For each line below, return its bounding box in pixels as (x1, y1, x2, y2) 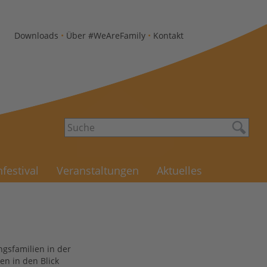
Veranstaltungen (57, 163, 139, 178)
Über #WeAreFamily (66, 30, 145, 41)
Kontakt (153, 30, 184, 41)
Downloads (14, 30, 58, 41)
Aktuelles (157, 163, 202, 178)
